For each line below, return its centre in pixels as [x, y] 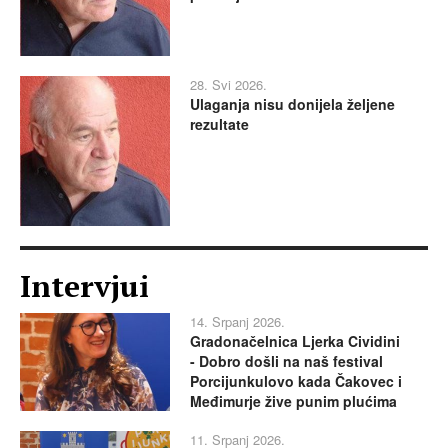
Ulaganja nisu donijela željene [292, 104]
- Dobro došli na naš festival [286, 361]
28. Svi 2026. [228, 85]
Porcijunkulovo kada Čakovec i [296, 381]
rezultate [219, 124]
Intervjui [84, 286]
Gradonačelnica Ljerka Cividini [295, 341]
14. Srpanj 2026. [237, 322]
